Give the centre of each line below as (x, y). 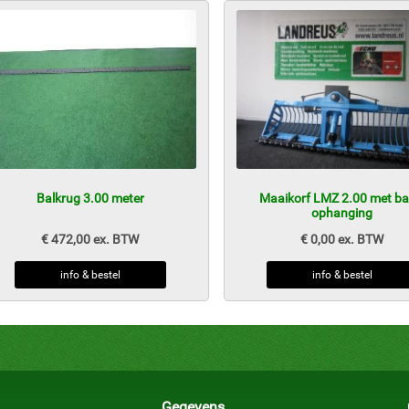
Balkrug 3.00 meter (90, 198)
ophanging (342, 213)
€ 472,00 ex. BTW (90, 239)
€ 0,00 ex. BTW (342, 239)
